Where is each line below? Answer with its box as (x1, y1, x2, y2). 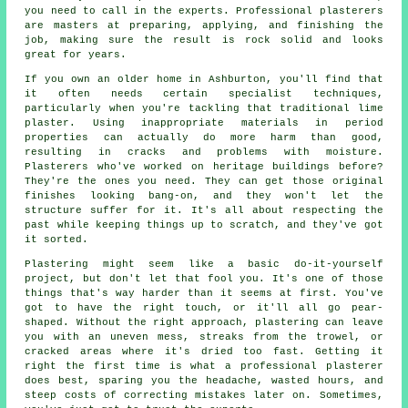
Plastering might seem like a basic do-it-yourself (25, 258, 383, 270)
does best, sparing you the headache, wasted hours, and (25, 374, 383, 386)
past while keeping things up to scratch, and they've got (25, 219, 383, 230)
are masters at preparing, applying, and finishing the (25, 19, 383, 31)
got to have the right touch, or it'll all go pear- (25, 301, 383, 313)
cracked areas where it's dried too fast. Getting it (25, 345, 383, 357)
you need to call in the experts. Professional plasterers (25, 5, 383, 16)
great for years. (25, 48, 127, 60)
